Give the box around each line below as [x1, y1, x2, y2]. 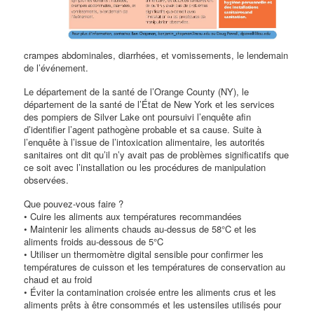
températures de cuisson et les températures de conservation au [24, 260, 286, 274]
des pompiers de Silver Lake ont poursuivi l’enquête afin [24, 110, 252, 124]
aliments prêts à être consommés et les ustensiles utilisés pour [24, 298, 282, 312]
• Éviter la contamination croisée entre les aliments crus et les [24, 285, 277, 299]
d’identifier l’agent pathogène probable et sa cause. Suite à [24, 123, 262, 137]
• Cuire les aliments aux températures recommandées [24, 210, 243, 224]
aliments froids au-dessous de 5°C [24, 235, 164, 249]
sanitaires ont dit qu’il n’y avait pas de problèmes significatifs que [24, 148, 289, 162]
